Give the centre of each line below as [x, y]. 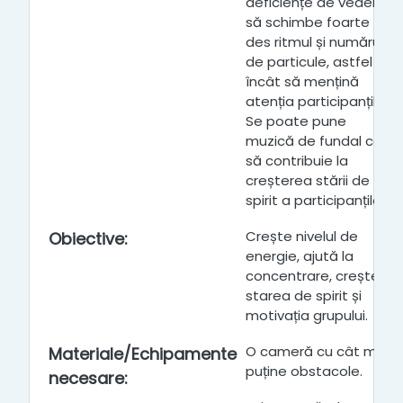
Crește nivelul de [302, 236]
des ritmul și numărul [314, 42]
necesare [86, 378]
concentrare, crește [313, 276]
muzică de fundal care [321, 141]
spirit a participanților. [317, 200]
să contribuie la [297, 161]
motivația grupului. [307, 315]
